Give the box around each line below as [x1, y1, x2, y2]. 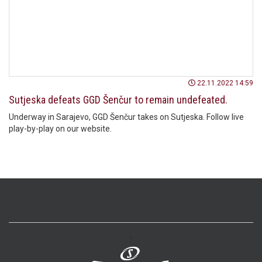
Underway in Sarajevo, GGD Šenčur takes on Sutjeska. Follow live [9, 112, 244, 122]
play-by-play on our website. [9, 124, 112, 133]
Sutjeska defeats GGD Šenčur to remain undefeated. [9, 94, 227, 106]
